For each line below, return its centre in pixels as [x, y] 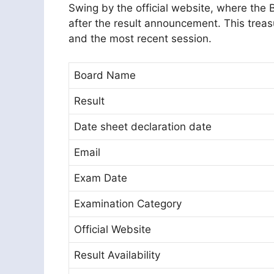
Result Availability [117, 255]
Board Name [105, 75]
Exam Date [101, 178]
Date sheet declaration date [143, 126]
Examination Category [128, 203]
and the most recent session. [140, 39]
